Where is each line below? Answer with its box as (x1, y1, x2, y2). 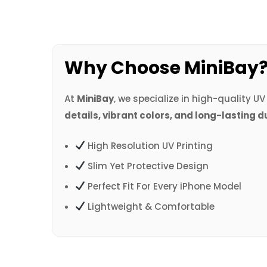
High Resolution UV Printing (85, 139, 213, 152)
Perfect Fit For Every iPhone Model (85, 179, 242, 193)
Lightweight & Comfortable (85, 200, 215, 213)
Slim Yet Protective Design (85, 159, 209, 172)
